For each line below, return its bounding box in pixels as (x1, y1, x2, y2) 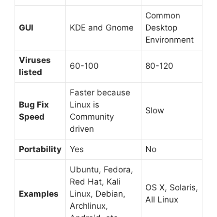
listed (19, 67, 42, 77)
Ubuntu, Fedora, (70, 164, 133, 174)
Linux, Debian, (70, 188, 125, 199)
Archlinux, (70, 201, 108, 211)
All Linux (145, 194, 178, 204)
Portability (19, 144, 62, 154)
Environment (145, 34, 194, 45)
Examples (19, 188, 59, 199)
